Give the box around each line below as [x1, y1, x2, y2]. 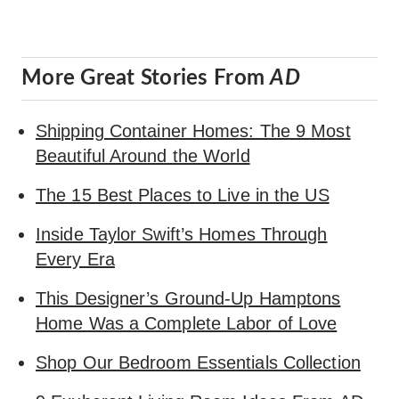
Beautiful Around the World [36, 146, 250, 166]
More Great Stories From [21, 68, 271, 89]
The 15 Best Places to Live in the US [36, 185, 330, 205]
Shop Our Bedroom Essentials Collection [36, 353, 361, 372]
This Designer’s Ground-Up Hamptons [36, 289, 341, 308]
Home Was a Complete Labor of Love [36, 313, 338, 333]
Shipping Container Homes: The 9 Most [36, 121, 351, 141]
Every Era [36, 249, 115, 269]
